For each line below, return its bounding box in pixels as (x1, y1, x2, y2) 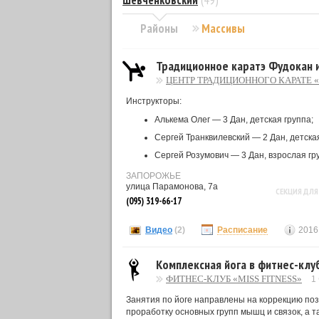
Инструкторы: (126, 96, 182, 106)
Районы (140, 21, 178, 36)
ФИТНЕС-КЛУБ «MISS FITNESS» (166, 273, 302, 284)
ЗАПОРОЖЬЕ (126, 171, 181, 181)
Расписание (217, 225, 268, 235)
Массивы (202, 21, 245, 36)
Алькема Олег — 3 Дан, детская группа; (155, 115, 313, 125)
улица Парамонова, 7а (126, 182, 218, 192)
